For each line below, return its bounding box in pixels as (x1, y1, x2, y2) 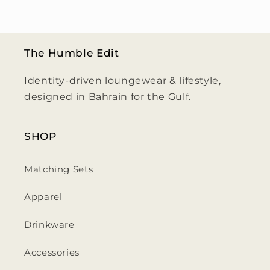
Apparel (24, 191, 63, 202)
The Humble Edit (24, 47, 119, 60)
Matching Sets (24, 163, 93, 175)
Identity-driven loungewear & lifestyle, (24, 75, 221, 87)
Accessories (24, 246, 80, 258)
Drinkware (24, 219, 75, 230)
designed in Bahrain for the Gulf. (24, 91, 191, 103)
